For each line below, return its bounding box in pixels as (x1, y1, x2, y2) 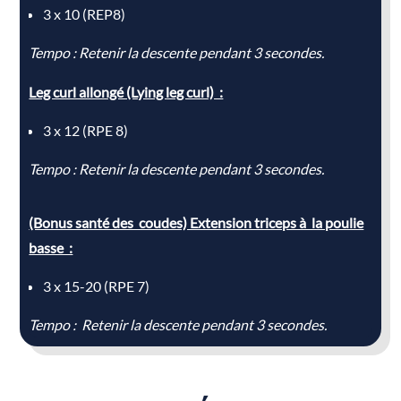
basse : (29, 238, 73, 256)
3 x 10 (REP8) (43, 4, 126, 22)
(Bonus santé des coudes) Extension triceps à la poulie (29, 213, 364, 231)
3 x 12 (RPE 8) (43, 121, 129, 139)
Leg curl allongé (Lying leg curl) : (29, 82, 224, 100)
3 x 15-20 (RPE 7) (43, 277, 150, 294)
